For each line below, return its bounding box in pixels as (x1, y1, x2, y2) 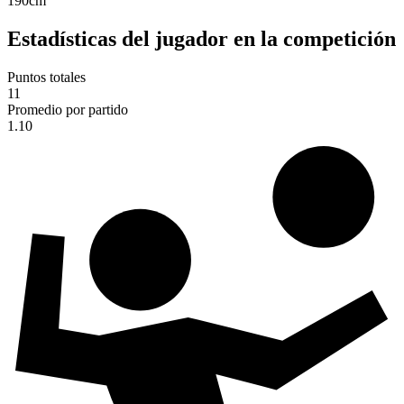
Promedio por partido (7, 102, 128, 118)
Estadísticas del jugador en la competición (7, 27, 396, 51)
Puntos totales (7, 69, 86, 86)
